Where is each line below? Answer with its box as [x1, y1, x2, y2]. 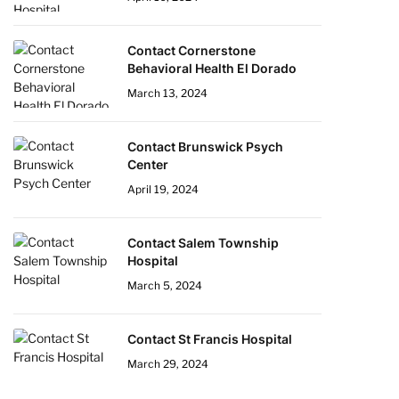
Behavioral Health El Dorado [127, 61, 297, 76]
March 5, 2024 [127, 279, 202, 292]
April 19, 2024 [127, 183, 199, 196]
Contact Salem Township [127, 235, 279, 250]
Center [127, 157, 168, 172]
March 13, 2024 [127, 86, 208, 100]
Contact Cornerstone [127, 43, 256, 58]
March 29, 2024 [127, 357, 208, 370]
